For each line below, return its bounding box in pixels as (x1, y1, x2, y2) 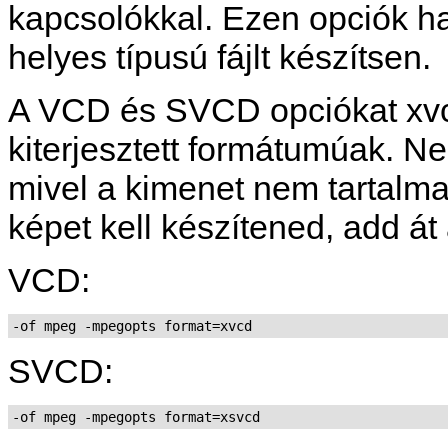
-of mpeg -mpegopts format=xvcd (12, 317, 252, 334)
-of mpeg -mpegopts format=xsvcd (12, 408, 260, 425)
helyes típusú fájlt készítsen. (8, 37, 431, 76)
